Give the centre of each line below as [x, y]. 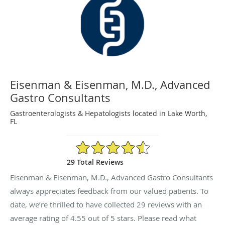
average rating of [40, 218]
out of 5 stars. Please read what [141, 218]
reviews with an [174, 204]
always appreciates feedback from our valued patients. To [109, 191]
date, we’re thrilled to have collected [73, 204]
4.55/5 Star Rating [105, 144]
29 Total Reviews [95, 162]
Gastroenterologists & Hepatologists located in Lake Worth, [108, 113]
